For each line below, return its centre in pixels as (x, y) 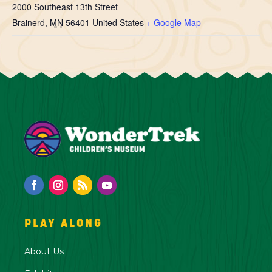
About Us (44, 251)
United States (118, 22)
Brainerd (29, 22)
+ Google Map (174, 22)
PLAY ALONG (63, 223)
